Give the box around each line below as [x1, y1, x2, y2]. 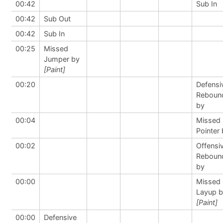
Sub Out [44, 14, 71, 23]
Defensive [44, 213, 77, 222]
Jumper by [44, 55, 80, 63]
